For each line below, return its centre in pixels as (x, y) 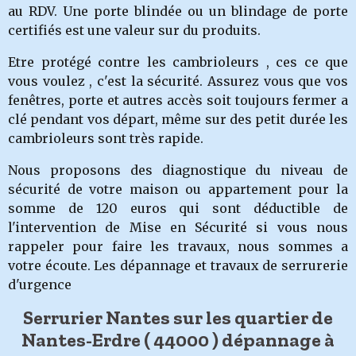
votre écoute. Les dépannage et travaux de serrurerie (178, 265)
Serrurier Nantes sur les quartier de (178, 317)
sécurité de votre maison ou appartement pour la (178, 189)
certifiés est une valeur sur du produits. (134, 30)
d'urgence (40, 284)
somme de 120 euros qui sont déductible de (178, 208)
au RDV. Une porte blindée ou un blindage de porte (178, 11)
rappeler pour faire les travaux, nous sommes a (178, 246)
